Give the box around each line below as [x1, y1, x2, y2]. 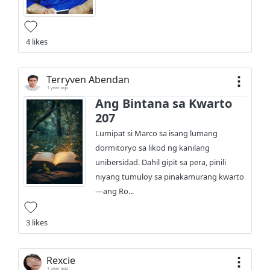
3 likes [26, 217, 48, 228]
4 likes [26, 36, 48, 48]
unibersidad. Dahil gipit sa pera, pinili [95, 157, 227, 168]
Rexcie [46, 253, 75, 267]
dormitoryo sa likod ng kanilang [95, 142, 210, 154]
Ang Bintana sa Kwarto [95, 95, 233, 112]
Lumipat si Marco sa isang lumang [95, 128, 218, 139]
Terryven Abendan [46, 72, 130, 86]
